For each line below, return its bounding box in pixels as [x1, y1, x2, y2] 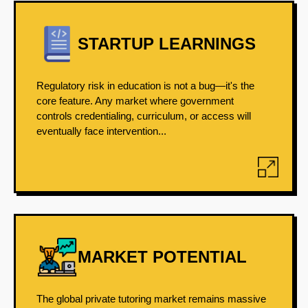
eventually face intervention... [36, 125, 166, 137]
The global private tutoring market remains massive [36, 293, 266, 305]
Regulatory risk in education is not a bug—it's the [36, 80, 254, 91]
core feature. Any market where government [36, 95, 234, 107]
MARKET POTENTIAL [78, 247, 247, 266]
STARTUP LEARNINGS [78, 34, 256, 53]
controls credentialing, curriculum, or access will [36, 110, 251, 122]
